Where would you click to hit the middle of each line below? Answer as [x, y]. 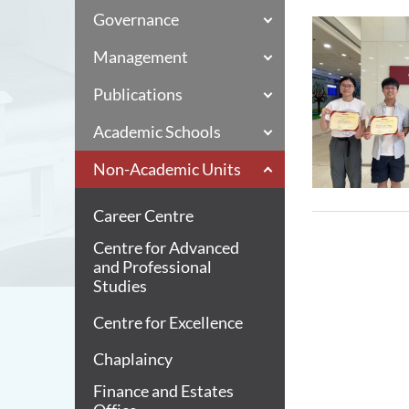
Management [141, 57]
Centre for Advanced [166, 247]
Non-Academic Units [167, 169]
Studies [120, 286]
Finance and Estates [163, 391]
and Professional [152, 267]
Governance [136, 19]
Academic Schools [157, 131]
